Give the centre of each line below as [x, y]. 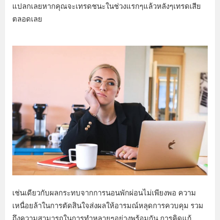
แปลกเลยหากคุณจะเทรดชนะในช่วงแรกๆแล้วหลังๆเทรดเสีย [107, 6]
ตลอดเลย [27, 19]
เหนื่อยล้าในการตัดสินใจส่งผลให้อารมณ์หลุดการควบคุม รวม [108, 205]
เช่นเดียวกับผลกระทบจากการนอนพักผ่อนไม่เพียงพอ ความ [104, 192]
